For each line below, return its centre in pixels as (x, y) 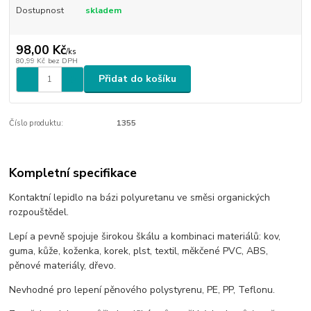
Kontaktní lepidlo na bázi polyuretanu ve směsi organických (140, 198)
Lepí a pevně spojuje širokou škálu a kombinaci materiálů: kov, (145, 237)
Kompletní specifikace (73, 173)
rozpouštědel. (39, 212)
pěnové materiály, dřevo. (63, 266)
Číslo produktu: (36, 124)
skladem (103, 11)
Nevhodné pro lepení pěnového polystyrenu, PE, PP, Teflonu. (142, 290)
